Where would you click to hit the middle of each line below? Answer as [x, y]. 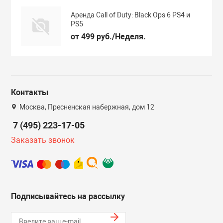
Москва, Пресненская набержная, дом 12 [86, 107]
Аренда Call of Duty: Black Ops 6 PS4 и [131, 15]
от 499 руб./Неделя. [109, 36]
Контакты [30, 92]
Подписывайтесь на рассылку [68, 196]
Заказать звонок [43, 140]
